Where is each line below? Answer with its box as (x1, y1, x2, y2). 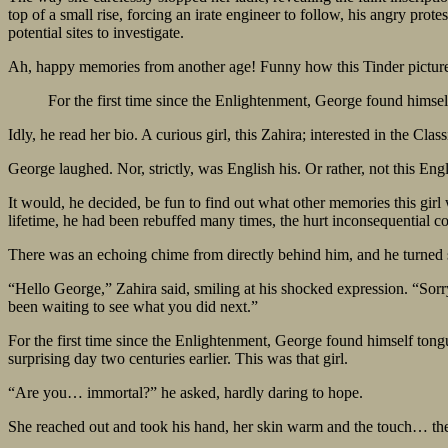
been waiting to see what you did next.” (8, 298, 258, 316)
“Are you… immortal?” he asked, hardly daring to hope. (8, 384, 363, 402)
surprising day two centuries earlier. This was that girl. (8, 350, 348, 368)
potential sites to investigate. (8, 24, 184, 42)
